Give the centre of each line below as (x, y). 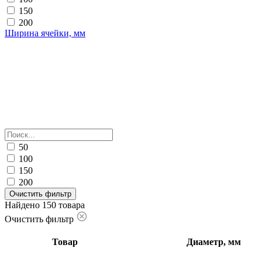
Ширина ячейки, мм (45, 33)
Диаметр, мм (213, 242)
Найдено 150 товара (45, 205)
